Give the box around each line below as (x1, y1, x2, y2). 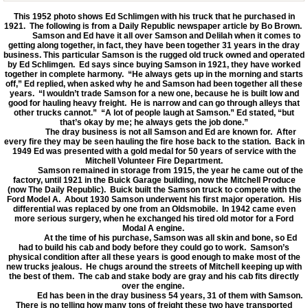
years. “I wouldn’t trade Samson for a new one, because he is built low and (9, 88, 299, 98)
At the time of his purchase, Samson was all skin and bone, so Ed (11, 232, 297, 243)
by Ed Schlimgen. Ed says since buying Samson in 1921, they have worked (8, 59, 300, 69)
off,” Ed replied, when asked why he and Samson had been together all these (5, 78, 302, 89)
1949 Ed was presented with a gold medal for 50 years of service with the (12, 146, 296, 156)
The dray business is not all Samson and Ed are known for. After (12, 126, 296, 137)
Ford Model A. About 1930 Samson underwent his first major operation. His (6, 194, 302, 204)
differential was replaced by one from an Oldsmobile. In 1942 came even (12, 203, 296, 214)
